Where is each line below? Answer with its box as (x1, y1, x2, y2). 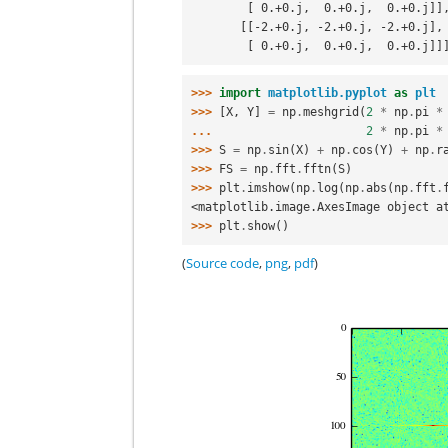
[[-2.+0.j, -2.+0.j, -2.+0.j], (240, 20, 444, 34)
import (219, 85, 262, 100)
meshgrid (303, 104, 360, 119)
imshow (247, 180, 290, 195)
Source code (186, 254, 260, 272)
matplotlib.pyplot (268, 85, 388, 100)
